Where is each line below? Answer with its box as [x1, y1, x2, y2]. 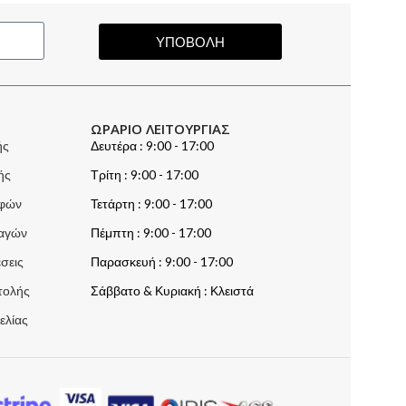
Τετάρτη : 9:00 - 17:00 [90, 196, 212, 212]
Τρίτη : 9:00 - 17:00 [90, 167, 198, 183]
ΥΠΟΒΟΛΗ [155, 33, 225, 50]
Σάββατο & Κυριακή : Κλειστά [90, 283, 254, 299]
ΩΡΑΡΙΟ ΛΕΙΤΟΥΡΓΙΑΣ [90, 120, 230, 139]
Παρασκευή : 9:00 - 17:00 [90, 254, 233, 270]
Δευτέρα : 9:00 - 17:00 [90, 138, 214, 154]
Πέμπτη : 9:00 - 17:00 [90, 225, 211, 241]
